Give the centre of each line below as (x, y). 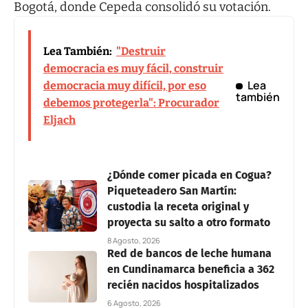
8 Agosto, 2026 (134, 240)
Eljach (59, 120)
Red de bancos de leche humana (189, 253)
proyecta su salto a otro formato (189, 222)
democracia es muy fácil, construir (133, 68)
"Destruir (141, 51)
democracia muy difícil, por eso (125, 85)
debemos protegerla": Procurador (131, 102)
